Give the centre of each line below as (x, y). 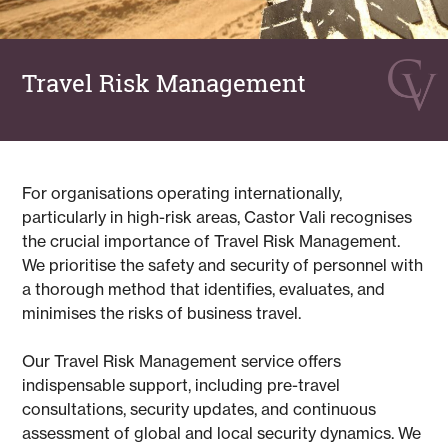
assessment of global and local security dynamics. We (222, 432)
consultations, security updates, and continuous (199, 408)
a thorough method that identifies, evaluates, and (204, 288)
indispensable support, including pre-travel (181, 384)
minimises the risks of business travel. (162, 312)
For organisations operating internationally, (182, 192)
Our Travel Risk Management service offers (182, 360)
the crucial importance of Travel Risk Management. (211, 240)
